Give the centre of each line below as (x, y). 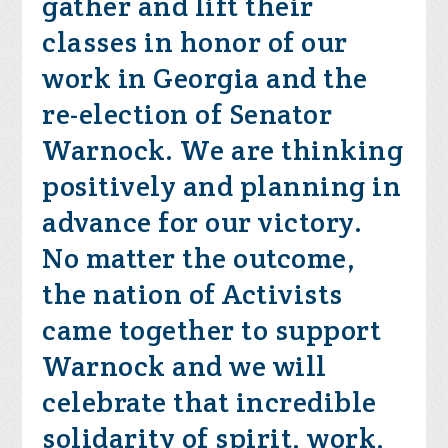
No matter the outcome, (199, 258)
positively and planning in (222, 186)
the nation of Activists (192, 294)
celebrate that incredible (209, 402)
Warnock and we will (184, 366)
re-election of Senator (187, 114)
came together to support (212, 330)
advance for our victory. (202, 222)
